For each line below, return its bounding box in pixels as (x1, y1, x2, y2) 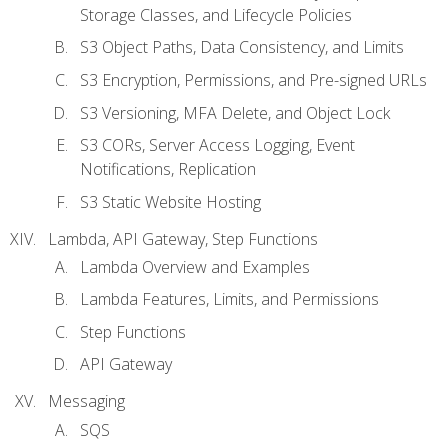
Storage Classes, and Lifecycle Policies (80, 3, 352, 26)
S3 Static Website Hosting (80, 190, 261, 213)
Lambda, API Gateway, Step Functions (48, 227, 318, 250)
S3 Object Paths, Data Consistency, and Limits (80, 36, 404, 59)
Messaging (48, 390, 125, 413)
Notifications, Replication (80, 158, 256, 181)
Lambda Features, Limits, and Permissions (80, 288, 379, 311)
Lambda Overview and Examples (80, 255, 310, 278)
